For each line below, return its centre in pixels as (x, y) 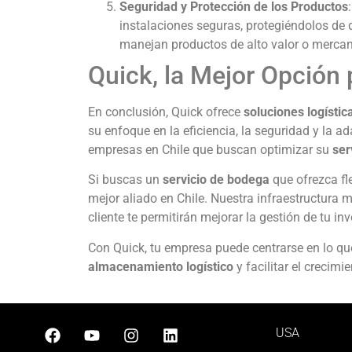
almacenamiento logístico (161, 266)
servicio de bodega (216, 180)
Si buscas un (125, 180)
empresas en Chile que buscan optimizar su (210, 149)
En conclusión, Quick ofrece (166, 112)
